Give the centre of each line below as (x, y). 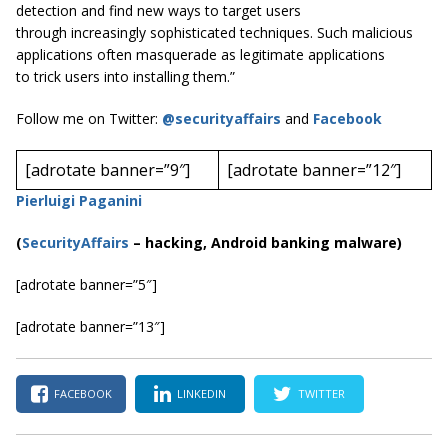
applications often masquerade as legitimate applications (200, 54)
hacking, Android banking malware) (273, 242)
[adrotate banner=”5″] (86, 284)
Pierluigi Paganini (79, 200)
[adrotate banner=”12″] (314, 169)
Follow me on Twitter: (89, 118)
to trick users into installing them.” (125, 76)
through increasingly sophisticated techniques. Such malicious (214, 32)
